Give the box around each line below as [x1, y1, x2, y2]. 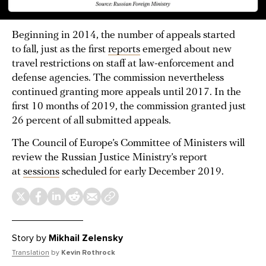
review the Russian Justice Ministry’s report [12, 152, 207, 164]
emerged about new [140, 44, 232, 56]
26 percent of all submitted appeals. [12, 115, 171, 127]
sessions [23, 166, 59, 178]
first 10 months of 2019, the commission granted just [12, 101, 246, 113]
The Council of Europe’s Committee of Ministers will [12, 138, 245, 150]
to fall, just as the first [12, 44, 108, 56]
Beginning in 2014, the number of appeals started [12, 30, 235, 42]
